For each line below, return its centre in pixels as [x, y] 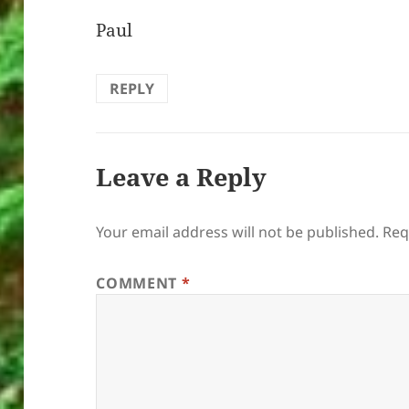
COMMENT [139, 283]
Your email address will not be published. [238, 232]
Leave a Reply [182, 177]
